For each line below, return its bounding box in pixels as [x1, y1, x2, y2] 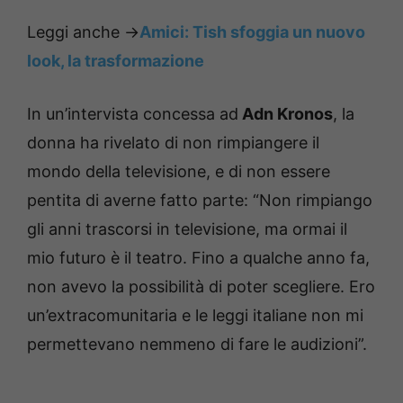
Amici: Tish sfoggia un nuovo [139, 22, 365, 41]
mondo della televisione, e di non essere [27, 161, 330, 181]
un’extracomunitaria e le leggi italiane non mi [27, 305, 363, 325]
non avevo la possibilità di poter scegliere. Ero [27, 276, 375, 296]
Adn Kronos [238, 103, 333, 123]
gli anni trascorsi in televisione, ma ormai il [27, 219, 347, 238]
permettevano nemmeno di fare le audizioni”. [27, 334, 367, 354]
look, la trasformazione [27, 50, 204, 70]
